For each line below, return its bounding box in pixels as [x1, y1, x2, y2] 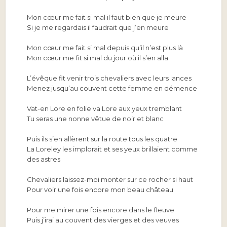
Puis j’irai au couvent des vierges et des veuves [27, 216, 179, 224]
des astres [27, 155, 61, 163]
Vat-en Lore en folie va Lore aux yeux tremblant [27, 104, 182, 112]
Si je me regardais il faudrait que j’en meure [27, 23, 169, 31]
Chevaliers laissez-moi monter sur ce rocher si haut [27, 175, 194, 183]
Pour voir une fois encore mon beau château [27, 185, 174, 194]
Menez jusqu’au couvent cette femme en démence [27, 84, 198, 92]
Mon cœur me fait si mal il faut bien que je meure [27, 13, 187, 21]
